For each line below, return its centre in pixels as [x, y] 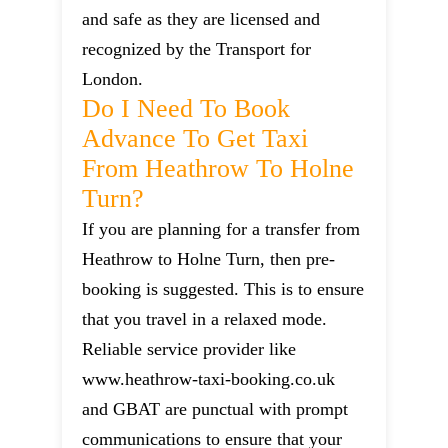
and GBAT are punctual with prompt [215, 409]
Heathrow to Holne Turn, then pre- [209, 259]
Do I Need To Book [186, 109]
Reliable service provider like [189, 349]
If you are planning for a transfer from [221, 229]
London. [113, 79]
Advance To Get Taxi [195, 139]
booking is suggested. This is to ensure [223, 289]
